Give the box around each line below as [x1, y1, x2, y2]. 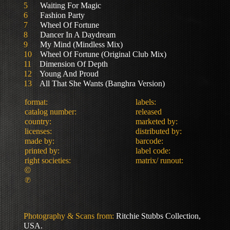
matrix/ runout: [136, 156, 183, 165]
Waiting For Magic [28, 1, 101, 10]
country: [25, 117, 51, 126]
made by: [25, 137, 54, 145]
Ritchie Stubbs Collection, [116, 212, 201, 220]
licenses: [25, 127, 52, 136]
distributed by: [136, 127, 182, 136]
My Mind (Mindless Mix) [28, 40, 123, 49]
